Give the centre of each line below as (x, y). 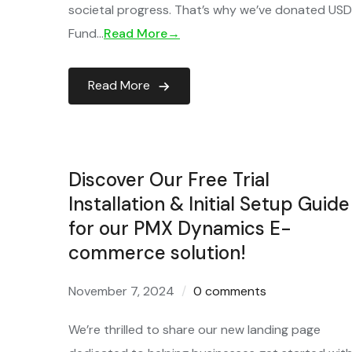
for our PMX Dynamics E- (180, 228)
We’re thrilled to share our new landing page (194, 330)
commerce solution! (157, 253)
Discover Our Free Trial (169, 180)
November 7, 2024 (121, 291)
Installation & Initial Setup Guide (209, 204)
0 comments (230, 291)
